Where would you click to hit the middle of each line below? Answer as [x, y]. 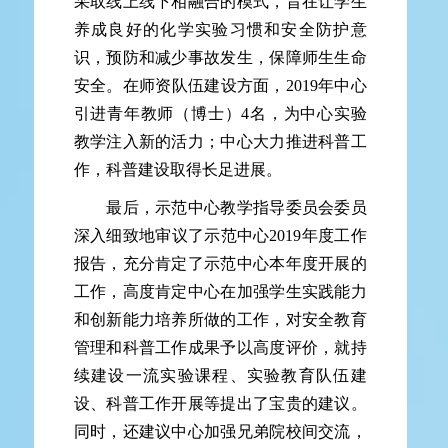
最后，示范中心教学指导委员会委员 [220, 207]
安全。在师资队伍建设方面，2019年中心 [220, 85]
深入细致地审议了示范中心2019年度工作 [220, 235]
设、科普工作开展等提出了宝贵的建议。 [220, 403]
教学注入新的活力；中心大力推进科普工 [220, 141]
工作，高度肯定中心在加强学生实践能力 [220, 291]
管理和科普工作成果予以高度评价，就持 [220, 347]
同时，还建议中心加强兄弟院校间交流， [220, 431]
